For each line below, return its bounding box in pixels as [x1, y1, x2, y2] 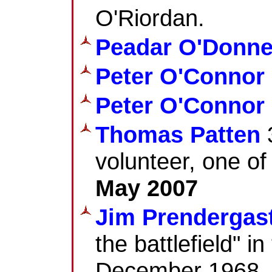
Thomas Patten [95, 121, 260, 148]
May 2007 [95, 174, 198, 201]
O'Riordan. [95, 4, 205, 31]
